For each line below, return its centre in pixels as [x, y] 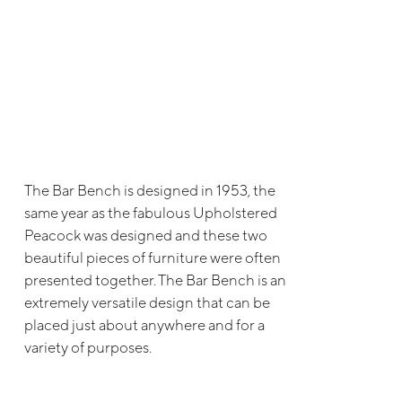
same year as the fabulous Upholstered [150, 212]
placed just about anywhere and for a [144, 324]
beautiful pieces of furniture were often [152, 257]
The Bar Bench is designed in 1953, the [149, 190]
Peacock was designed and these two [145, 235]
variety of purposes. [87, 347]
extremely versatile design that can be [147, 302]
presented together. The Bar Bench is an [155, 280]
